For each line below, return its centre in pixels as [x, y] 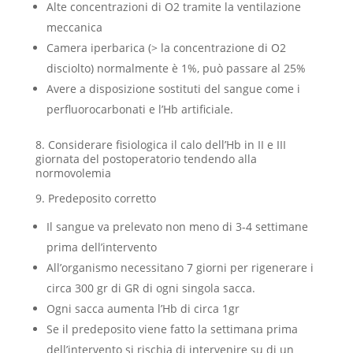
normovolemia [73, 173]
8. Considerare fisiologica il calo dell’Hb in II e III [160, 145]
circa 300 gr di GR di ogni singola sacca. [150, 288]
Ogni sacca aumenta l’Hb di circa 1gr [143, 308]
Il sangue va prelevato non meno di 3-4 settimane [177, 227]
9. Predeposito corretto [95, 198]
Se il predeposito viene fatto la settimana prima [172, 329]
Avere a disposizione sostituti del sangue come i [173, 89]
